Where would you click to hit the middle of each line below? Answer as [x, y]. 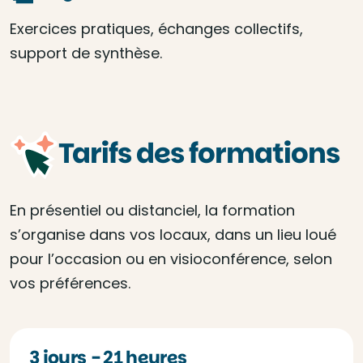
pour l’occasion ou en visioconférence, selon [171, 259]
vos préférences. [70, 283]
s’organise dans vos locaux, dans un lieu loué [173, 235]
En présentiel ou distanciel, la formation [152, 210]
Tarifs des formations [199, 153]
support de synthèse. [86, 53]
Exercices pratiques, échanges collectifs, [156, 29]
